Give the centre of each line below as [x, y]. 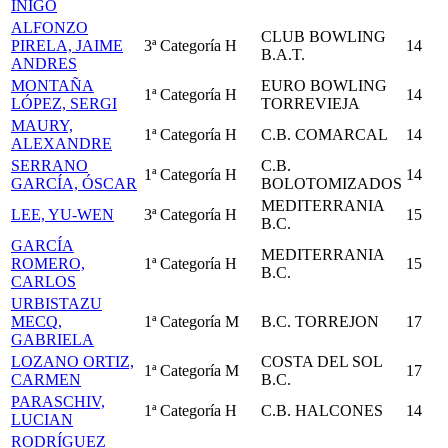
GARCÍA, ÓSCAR [74, 183]
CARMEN [46, 379]
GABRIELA [52, 339]
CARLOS [43, 281]
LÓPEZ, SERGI [64, 103]
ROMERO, [48, 263]
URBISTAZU [56, 303]
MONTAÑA [52, 85]
